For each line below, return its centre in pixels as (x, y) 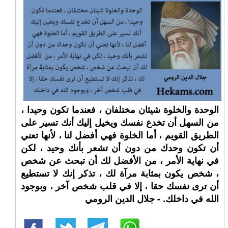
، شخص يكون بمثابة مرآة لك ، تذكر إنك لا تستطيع (120, 173)
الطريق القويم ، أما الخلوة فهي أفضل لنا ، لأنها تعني (120, 135)
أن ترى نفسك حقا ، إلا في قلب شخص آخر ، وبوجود (120, 186)
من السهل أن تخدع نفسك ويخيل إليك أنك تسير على (120, 122)
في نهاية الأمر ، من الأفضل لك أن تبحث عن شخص (120, 160)
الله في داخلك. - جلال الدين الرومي (152, 198)
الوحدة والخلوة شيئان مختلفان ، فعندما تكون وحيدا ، (120, 109)
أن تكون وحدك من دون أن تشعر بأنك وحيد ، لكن (120, 148)
